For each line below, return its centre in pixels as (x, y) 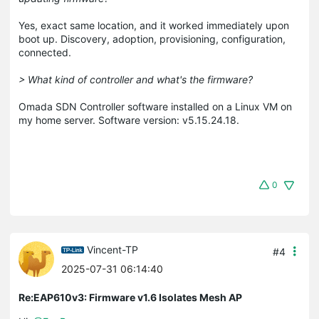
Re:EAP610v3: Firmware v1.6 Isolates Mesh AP (130, 297)
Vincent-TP (113, 249)
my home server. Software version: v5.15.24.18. (129, 120)
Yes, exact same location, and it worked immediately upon (154, 25)
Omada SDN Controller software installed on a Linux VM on (155, 106)
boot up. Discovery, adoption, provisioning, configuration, (152, 38)
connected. (46, 52)
